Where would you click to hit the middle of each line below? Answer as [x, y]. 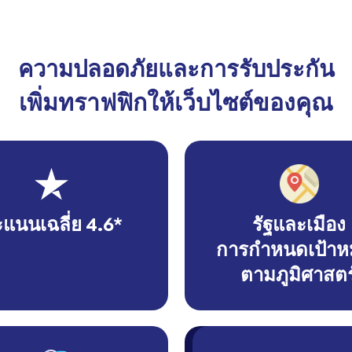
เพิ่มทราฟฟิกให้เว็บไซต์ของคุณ [176, 102]
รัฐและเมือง [299, 224]
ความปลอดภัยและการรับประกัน [176, 69]
